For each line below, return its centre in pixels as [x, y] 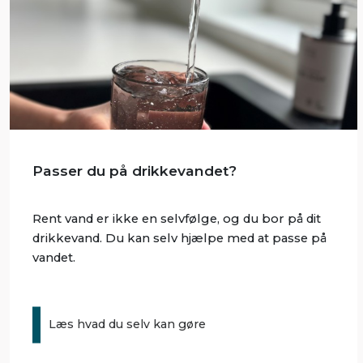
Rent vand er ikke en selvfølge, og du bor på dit [176, 219]
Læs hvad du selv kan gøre [127, 325]
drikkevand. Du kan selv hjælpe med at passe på [179, 239]
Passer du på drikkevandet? [134, 171]
